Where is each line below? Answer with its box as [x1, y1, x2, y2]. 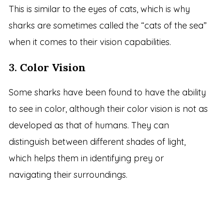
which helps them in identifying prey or [8, 153, 164, 164]
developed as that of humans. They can [8, 120, 169, 131]
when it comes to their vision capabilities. [8, 36, 171, 48]
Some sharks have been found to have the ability [8, 87, 206, 98]
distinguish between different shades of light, [8, 136, 186, 148]
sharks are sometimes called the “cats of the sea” [8, 20, 207, 31]
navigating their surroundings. [8, 169, 127, 181]
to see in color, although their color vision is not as [8, 103, 208, 115]
